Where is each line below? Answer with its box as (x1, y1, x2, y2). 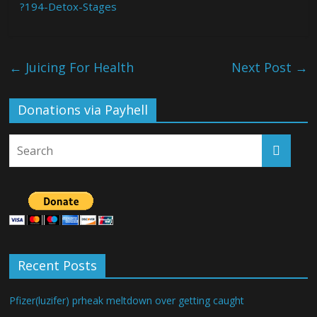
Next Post (231, 59, 295, 76)
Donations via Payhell (18, 101, 149, 118)
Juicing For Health (22, 59, 134, 76)
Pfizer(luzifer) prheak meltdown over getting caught (9, 294, 245, 307)
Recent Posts (18, 257, 98, 274)
